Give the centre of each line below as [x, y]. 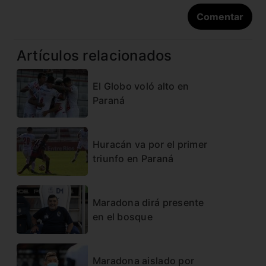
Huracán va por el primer [150, 144]
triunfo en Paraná [133, 158]
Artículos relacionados [94, 55]
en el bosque [122, 216]
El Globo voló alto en [141, 86]
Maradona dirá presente [148, 202]
